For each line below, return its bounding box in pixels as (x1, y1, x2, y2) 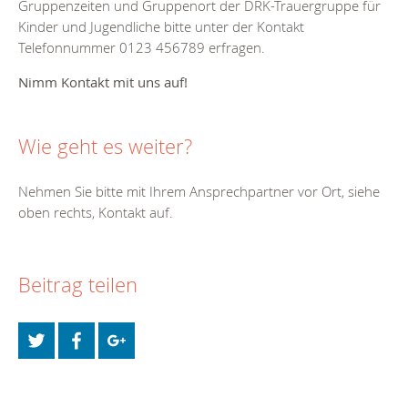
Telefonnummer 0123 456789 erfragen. (18, 38, 265, 57)
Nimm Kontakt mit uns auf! (18, 73, 188, 92)
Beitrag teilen (18, 270, 138, 298)
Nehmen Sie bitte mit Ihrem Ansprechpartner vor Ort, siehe (18, 182, 380, 201)
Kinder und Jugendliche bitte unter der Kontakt (18, 17, 304, 36)
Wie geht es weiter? (18, 133, 192, 160)
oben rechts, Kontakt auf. (18, 203, 173, 222)
